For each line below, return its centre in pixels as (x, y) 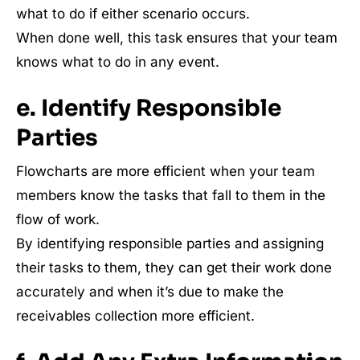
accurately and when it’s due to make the (150, 291)
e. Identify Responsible (149, 108)
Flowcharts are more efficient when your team (166, 171)
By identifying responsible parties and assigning (170, 243)
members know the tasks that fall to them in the (171, 195)
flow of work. (58, 219)
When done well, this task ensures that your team (177, 37)
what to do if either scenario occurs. (133, 13)
